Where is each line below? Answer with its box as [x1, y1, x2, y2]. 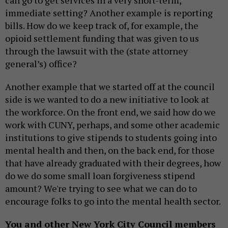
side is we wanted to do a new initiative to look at [5, 93, 209, 105]
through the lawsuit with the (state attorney [5, 44, 188, 57]
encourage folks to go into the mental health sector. [5, 194, 221, 207]
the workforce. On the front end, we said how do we [5, 105, 216, 118]
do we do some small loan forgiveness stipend [5, 169, 195, 182]
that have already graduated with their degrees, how [5, 156, 221, 169]
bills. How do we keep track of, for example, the [5, 19, 198, 32]
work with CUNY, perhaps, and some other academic [5, 118, 220, 131]
